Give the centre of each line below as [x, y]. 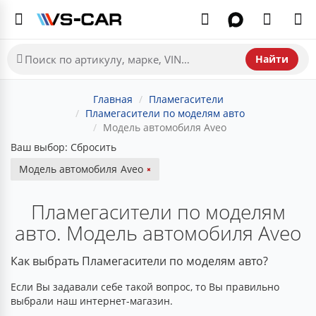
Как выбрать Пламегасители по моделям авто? [139, 261]
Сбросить [93, 147]
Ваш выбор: [39, 147]
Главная [113, 99]
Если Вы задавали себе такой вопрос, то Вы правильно [145, 287]
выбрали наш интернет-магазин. [92, 301]
